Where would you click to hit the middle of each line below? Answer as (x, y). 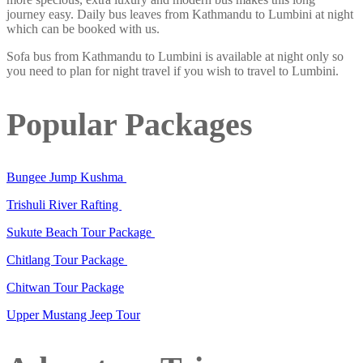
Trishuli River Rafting (64, 205)
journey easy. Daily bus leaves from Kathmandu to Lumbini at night (180, 14)
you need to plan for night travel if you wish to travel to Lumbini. (173, 70)
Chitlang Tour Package (67, 260)
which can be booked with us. (83, 28)
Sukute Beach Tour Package (81, 233)
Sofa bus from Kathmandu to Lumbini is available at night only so (175, 56)
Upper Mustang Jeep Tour (73, 315)
